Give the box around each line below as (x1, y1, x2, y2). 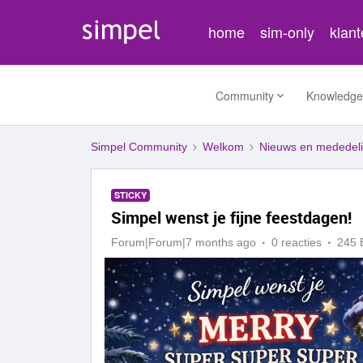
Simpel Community (91, 140, 187, 153)
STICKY (114, 189, 147, 201)
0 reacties (271, 236, 322, 249)
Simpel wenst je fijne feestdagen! (111, 207, 352, 228)
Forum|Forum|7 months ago (111, 236, 256, 249)
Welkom (203, 140, 244, 153)
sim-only (260, 21, 315, 42)
